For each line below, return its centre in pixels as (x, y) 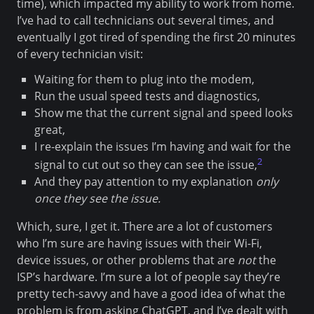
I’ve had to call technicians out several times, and (145, 20)
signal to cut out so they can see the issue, (145, 165)
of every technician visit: (80, 54)
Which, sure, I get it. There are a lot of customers (145, 227)
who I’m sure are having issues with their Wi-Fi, (139, 244)
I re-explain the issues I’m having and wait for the (162, 146)
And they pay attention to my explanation (145, 182)
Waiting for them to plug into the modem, (144, 79)
